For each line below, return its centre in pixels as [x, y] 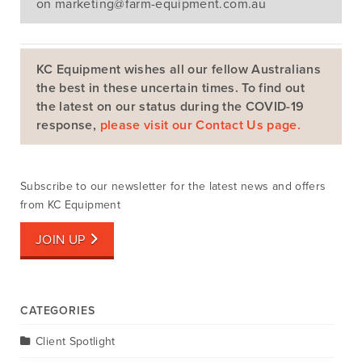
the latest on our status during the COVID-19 [170, 106]
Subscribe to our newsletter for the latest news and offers [173, 186]
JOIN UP [61, 240]
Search [38, 113]
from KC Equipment [70, 204]
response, [68, 125]
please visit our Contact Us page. [200, 125]
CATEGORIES [58, 311]
